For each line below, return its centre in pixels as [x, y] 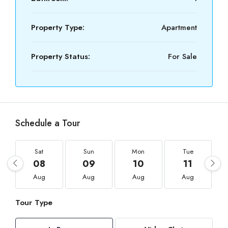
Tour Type [34, 203]
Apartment [179, 27]
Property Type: [58, 27]
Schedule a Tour [48, 123]
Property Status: [61, 56]
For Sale [182, 56]
